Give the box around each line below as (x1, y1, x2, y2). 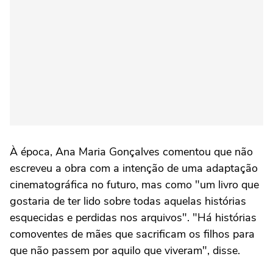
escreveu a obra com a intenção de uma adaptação (10, 161, 258, 176)
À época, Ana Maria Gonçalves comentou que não (10, 144, 253, 160)
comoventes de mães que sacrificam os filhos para (10, 227, 255, 242)
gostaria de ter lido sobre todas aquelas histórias (10, 194, 246, 209)
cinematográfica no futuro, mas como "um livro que (10, 177, 259, 193)
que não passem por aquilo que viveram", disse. (10, 243, 240, 258)
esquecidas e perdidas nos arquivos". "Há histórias (10, 210, 257, 225)
